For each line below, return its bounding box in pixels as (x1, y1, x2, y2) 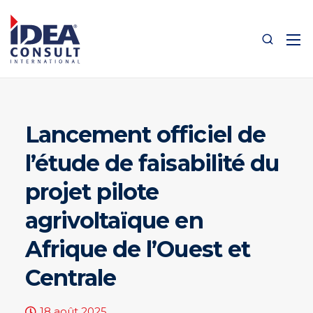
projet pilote (24, 178, 159, 205)
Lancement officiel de (24, 121, 265, 148)
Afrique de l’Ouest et (24, 235, 250, 263)
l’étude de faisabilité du (24, 150, 279, 177)
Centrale (24, 264, 117, 291)
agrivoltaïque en (24, 207, 203, 234)
